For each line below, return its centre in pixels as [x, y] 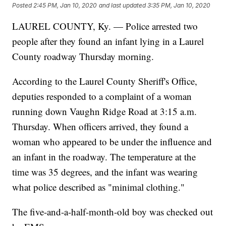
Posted [23, 5]
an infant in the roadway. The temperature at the [104, 157]
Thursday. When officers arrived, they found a [100, 127]
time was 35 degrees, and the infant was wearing [105, 172]
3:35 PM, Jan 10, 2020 [179, 5]
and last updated [123, 5]
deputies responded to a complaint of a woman [102, 96]
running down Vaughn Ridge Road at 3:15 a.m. [105, 111]
